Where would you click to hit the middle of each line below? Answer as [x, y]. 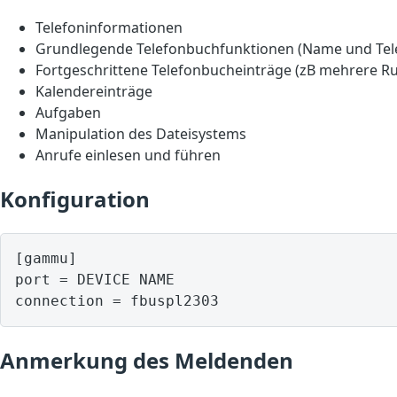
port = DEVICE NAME [95, 280]
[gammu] [46, 259]
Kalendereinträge [94, 92]
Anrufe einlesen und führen [128, 156]
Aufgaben [68, 113]
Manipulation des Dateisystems [141, 134]
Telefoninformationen [109, 28]
